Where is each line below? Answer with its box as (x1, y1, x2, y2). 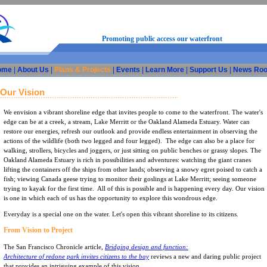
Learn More (145, 66, 184, 74)
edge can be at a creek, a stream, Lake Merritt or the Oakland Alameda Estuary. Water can (4, 118, 250, 125)
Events (116, 66, 140, 74)
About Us (17, 66, 49, 74)
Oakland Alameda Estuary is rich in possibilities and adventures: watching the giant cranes (4, 156, 251, 163)
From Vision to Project (4, 226, 73, 234)
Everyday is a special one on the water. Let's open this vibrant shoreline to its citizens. (4, 210, 238, 218)
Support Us (189, 66, 228, 74)
